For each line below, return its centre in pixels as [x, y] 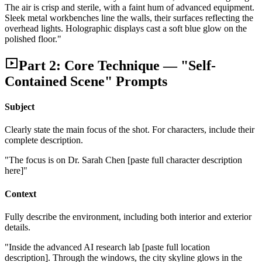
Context [20, 194]
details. [18, 227]
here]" [16, 171]
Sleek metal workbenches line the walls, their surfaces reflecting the [129, 18]
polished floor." [33, 39]
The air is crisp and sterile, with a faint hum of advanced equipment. [130, 7]
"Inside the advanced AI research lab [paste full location [107, 247]
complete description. [44, 140]
